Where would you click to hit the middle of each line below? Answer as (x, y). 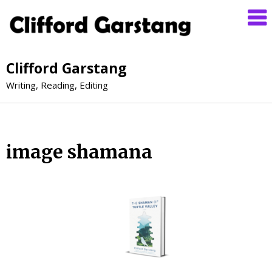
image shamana (79, 151)
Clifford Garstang (66, 68)
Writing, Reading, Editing (57, 85)
